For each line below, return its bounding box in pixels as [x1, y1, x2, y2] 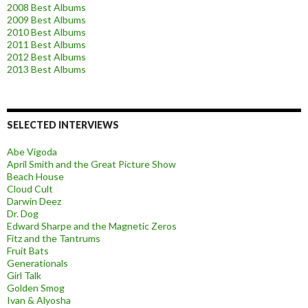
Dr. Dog [7, 208, 38, 220]
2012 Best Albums [7, 51, 86, 63]
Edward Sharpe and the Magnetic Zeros [7, 220, 177, 232]
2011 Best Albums [7, 38, 86, 51]
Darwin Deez [7, 195, 61, 208]
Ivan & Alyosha [7, 294, 71, 307]
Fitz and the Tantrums [7, 232, 100, 245]
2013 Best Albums [7, 63, 86, 76]
